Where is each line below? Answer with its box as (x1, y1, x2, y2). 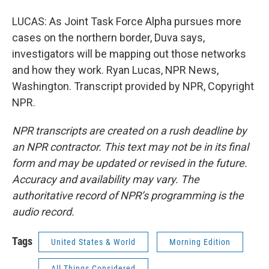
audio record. (12, 205, 74, 218)
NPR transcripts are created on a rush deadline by (12, 124, 247, 137)
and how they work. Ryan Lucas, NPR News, (12, 64, 219, 76)
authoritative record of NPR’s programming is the (12, 189, 244, 202)
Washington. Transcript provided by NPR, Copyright (12, 80, 254, 92)
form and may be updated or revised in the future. (12, 157, 247, 169)
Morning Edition (169, 237, 231, 247)
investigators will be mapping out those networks (12, 47, 246, 60)
